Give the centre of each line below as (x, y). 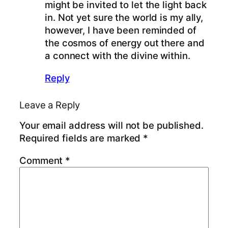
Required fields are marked (81, 138)
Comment (42, 160)
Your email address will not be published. (111, 125)
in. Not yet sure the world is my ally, (124, 18)
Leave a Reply (50, 105)
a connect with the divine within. (118, 56)
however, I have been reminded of (121, 30)
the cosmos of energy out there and (125, 43)
